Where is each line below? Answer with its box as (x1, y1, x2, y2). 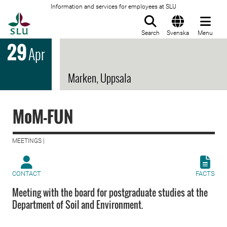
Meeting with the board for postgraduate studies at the (12, 186, 208, 199)
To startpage (30, 13, 82, 23)
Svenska (167, 29, 189, 36)
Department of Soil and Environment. (12, 198, 143, 211)
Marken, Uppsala (68, 69, 131, 86)
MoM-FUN (13, 104, 73, 128)
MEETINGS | (12, 137, 45, 144)
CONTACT (12, 170, 41, 177)
